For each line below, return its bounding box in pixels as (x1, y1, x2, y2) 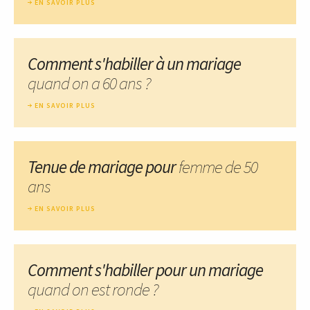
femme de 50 (179, 155, 257, 178)
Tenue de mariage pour (28, 155, 179, 178)
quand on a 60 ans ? (28, 71, 151, 94)
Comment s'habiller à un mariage (28, 52, 241, 75)
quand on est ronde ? (28, 277, 158, 300)
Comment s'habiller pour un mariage (28, 258, 263, 281)
